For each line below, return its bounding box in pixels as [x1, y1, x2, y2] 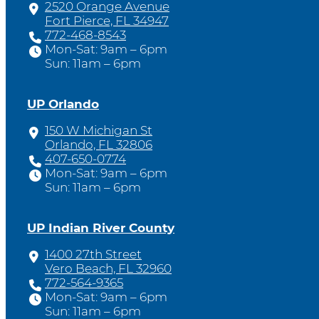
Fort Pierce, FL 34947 [45, 14, 169, 28]
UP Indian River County [27, 221, 174, 235]
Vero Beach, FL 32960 [45, 261, 172, 276]
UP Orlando [27, 97, 99, 111]
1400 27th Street [45, 247, 142, 261]
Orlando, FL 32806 [45, 137, 152, 152]
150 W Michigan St [45, 123, 152, 137]
